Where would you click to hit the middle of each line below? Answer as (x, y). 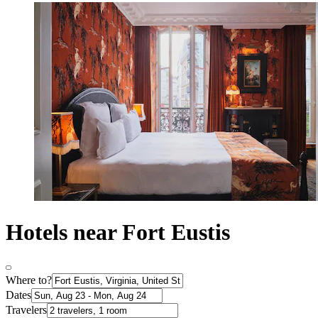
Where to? (29, 280)
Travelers (26, 310)
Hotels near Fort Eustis (118, 232)
